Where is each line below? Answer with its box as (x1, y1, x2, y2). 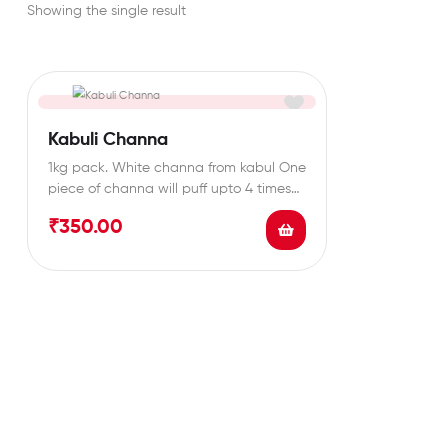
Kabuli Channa (48, 130, 168, 149)
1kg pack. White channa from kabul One (48, 160, 306, 175)
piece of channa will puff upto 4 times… (48, 181, 300, 196)
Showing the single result (27, 3, 186, 18)
